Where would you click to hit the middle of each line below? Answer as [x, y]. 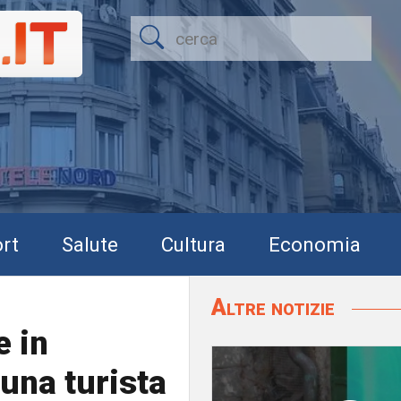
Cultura [193, 244]
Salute [90, 244]
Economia [315, 244]
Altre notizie [276, 307]
